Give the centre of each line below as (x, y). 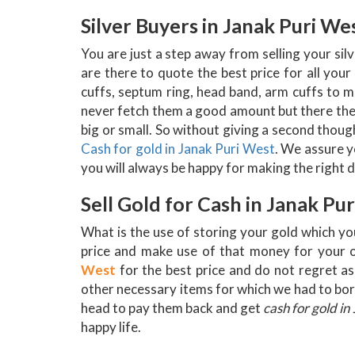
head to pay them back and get (172, 307)
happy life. (111, 326)
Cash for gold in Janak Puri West (178, 148)
